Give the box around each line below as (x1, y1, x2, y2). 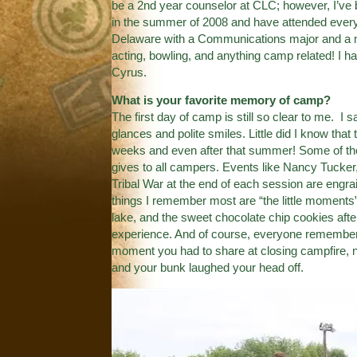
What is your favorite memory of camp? (112, 94, 331, 108)
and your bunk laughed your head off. (112, 261, 304, 275)
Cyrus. (112, 65, 147, 79)
